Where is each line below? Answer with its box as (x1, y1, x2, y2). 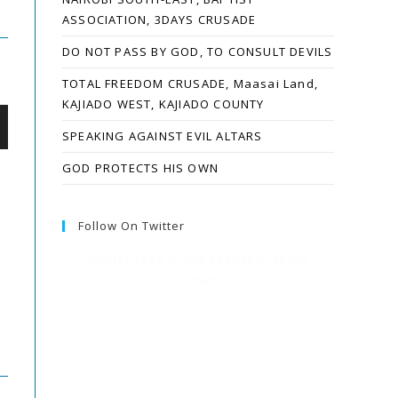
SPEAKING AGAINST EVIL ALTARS (62, 128, 263, 144)
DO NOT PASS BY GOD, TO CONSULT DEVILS (62, 44, 333, 60)
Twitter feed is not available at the (87, 251, 309, 267)
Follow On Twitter (78, 218, 185, 234)
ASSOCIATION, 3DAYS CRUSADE (62, 12, 257, 28)
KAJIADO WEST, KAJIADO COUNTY (62, 96, 265, 112)
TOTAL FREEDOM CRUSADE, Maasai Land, (62, 76, 318, 92)
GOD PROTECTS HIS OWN (62, 160, 219, 176)
